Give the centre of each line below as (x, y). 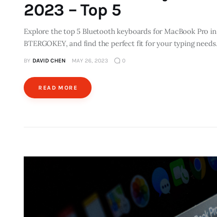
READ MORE (58, 87)
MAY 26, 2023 (90, 60)
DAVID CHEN (49, 60)
